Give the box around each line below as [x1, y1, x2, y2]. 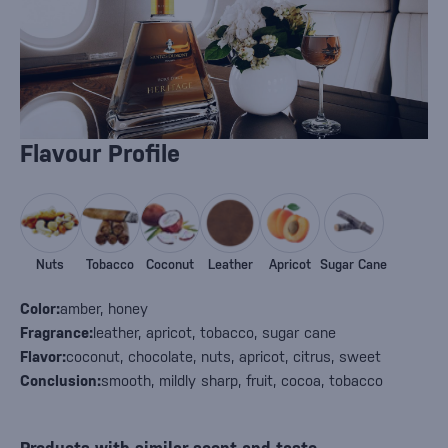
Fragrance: [20, 324, 93, 341]
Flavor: [20, 348, 66, 365]
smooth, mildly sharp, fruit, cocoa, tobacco [101, 372, 383, 389]
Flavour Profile [20, 140, 180, 168]
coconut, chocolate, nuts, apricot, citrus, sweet [66, 348, 381, 365]
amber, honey [60, 300, 148, 317]
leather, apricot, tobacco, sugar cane [93, 324, 336, 341]
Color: [20, 300, 60, 317]
